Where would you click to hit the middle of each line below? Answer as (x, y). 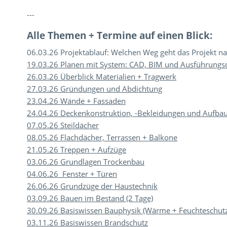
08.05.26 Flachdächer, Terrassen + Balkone (102, 137)
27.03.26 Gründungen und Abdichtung (95, 89)
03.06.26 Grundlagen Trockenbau (86, 162)
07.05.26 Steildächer (63, 125)
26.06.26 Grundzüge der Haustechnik (92, 186)
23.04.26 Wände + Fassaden (77, 101)
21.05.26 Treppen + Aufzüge (77, 149)
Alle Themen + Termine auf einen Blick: (120, 35)
